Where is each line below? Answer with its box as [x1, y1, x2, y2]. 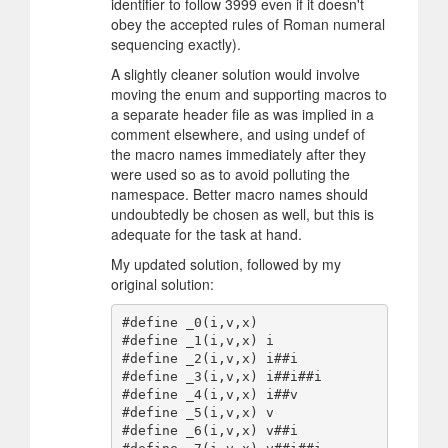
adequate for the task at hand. [111, 223, 302, 244]
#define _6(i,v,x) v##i [121, 423, 298, 439]
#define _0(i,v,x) [121, 315, 258, 331]
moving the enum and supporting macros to [111, 83, 387, 104]
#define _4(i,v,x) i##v [121, 387, 298, 403]
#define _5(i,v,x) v [121, 405, 274, 421]
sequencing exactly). [111, 33, 241, 54]
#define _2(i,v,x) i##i [121, 351, 298, 367]
